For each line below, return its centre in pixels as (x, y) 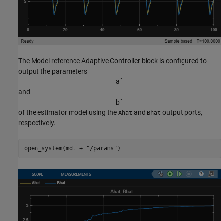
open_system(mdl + (55, 148)
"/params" (102, 148)
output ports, (182, 113)
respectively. (37, 123)
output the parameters (53, 71)
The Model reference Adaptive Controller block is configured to (112, 61)
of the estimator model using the (68, 113)
